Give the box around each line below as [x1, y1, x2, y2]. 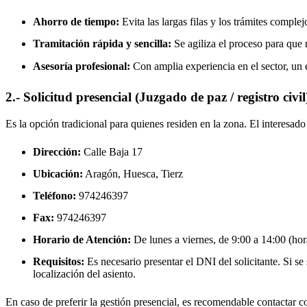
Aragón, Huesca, [83, 168, 161, 180]
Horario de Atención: [33, 234, 131, 246]
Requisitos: [33, 256, 84, 268]
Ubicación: [33, 168, 83, 180]
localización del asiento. [33, 268, 136, 280]
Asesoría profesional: [33, 60, 130, 72]
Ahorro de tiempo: [33, 16, 119, 28]
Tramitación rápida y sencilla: [33, 38, 171, 50]
